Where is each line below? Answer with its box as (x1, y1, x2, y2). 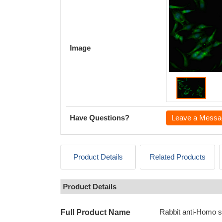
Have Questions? (70, 113, 129, 122)
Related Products (149, 153, 206, 161)
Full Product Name (60, 208, 130, 217)
